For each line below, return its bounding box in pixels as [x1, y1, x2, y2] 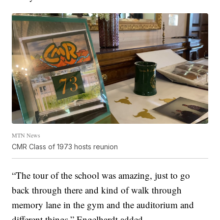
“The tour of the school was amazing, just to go [12, 168, 191, 181]
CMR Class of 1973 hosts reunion [12, 142, 118, 151]
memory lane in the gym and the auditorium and [12, 198, 194, 211]
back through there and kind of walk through [12, 183, 182, 196]
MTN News [12, 131, 41, 139]
